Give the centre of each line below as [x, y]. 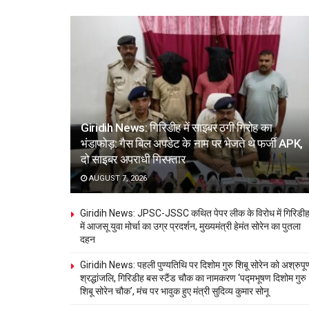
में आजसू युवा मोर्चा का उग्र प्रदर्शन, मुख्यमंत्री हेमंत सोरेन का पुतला [190, 227]
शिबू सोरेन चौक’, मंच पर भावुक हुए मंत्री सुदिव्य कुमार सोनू [175, 291]
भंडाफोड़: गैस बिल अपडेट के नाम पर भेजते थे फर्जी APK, [192, 144]
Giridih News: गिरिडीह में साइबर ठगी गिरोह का [177, 128]
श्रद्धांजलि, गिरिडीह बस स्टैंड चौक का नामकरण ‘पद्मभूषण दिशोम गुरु [193, 278]
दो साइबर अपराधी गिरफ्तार [133, 160]
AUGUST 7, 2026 [117, 179]
